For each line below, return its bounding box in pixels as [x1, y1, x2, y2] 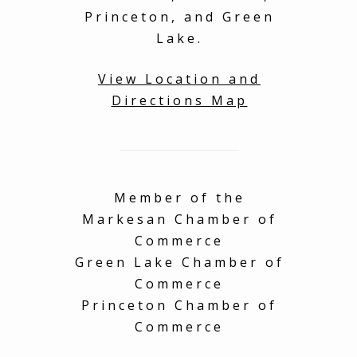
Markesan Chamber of [81, 210, 277, 228]
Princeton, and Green [84, 7, 275, 25]
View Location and [98, 69, 261, 88]
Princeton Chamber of [81, 296, 277, 314]
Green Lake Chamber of [74, 253, 284, 271]
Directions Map [111, 91, 248, 109]
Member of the [113, 188, 245, 206]
